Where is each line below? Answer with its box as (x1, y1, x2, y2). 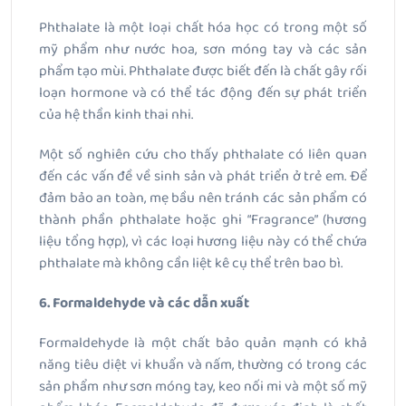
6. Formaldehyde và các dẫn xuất (39, 292, 249, 315)
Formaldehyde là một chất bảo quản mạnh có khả (39, 332, 367, 355)
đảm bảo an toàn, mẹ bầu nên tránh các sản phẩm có (39, 187, 367, 210)
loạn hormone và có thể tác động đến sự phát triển (39, 82, 367, 105)
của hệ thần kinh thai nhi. (39, 103, 193, 127)
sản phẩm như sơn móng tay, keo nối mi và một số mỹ (39, 375, 367, 399)
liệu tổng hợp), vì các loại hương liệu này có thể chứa (39, 230, 367, 254)
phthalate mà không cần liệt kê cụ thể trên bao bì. (39, 252, 343, 275)
